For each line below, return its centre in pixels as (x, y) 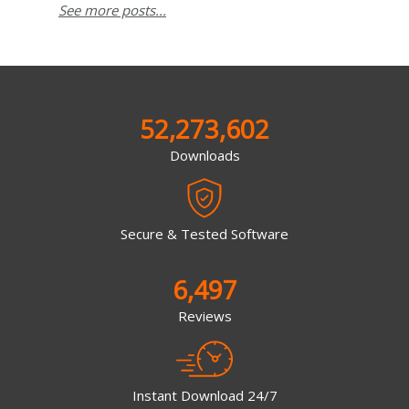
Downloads (204, 155)
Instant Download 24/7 (204, 395)
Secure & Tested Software (204, 234)
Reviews (204, 316)
